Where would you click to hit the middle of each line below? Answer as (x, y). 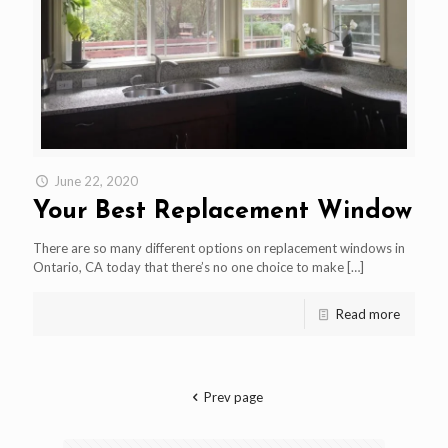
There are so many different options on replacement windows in (219, 247)
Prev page (233, 396)
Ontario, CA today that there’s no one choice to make (188, 266)
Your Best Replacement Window (222, 211)
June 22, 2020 (96, 180)
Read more (368, 313)
